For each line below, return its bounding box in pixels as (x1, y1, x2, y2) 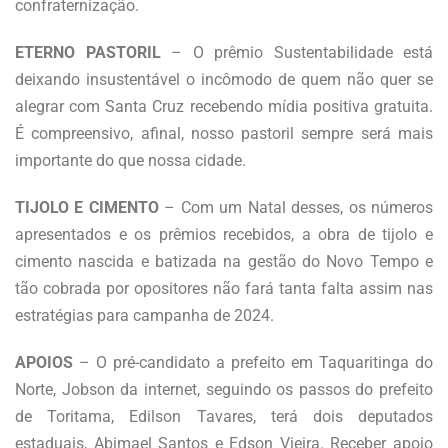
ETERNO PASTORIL (15, 42, 161, 62)
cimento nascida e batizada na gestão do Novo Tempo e (15, 251, 433, 271)
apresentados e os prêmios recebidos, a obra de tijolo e (15, 224, 433, 244)
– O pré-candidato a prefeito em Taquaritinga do (79, 352, 433, 372)
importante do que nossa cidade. (15, 150, 246, 170)
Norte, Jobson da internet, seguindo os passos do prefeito (15, 379, 433, 399)
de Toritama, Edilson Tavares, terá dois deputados (15, 406, 433, 426)
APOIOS (15, 352, 79, 372)
